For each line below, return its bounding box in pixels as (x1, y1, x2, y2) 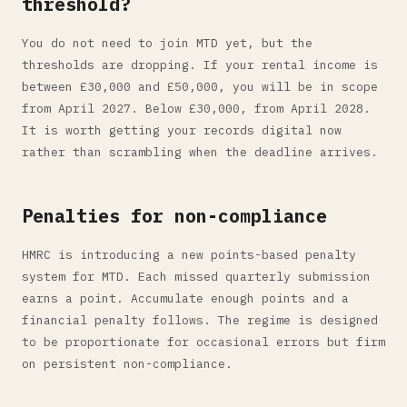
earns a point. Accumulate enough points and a (22, 291, 349, 306)
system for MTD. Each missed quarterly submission (22, 269, 371, 284)
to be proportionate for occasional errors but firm (22, 334, 385, 350)
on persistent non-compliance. (22, 356, 233, 372)
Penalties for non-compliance (22, 203, 327, 228)
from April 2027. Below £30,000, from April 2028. (22, 101, 371, 116)
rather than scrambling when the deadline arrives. (22, 144, 378, 160)
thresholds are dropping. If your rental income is (22, 57, 378, 73)
